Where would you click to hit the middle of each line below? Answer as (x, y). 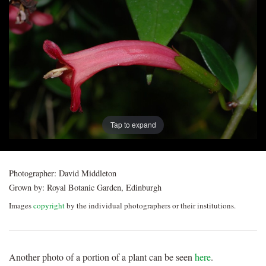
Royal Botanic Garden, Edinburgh (103, 187)
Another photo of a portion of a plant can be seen (102, 256)
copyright (49, 205)
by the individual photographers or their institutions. (150, 205)
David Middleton (86, 173)
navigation (61, 97)
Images (21, 205)
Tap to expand (133, 125)
